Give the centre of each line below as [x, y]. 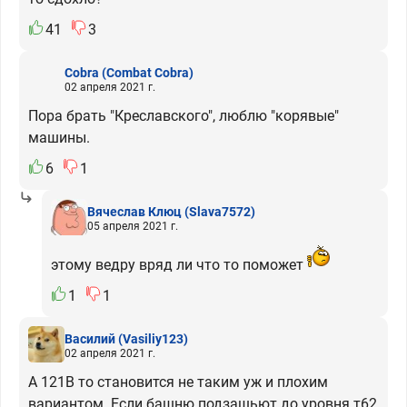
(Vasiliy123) [153, 338]
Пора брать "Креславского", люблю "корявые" [184, 116]
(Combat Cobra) [148, 72]
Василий [90, 338]
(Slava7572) [220, 211]
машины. [59, 138]
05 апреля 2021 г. [133, 226]
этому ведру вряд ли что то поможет [177, 265]
